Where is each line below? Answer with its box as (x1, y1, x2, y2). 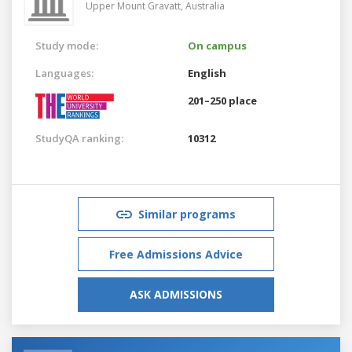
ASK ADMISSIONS (130, 286, 222, 302)
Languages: (35, 65, 93, 80)
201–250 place (188, 93, 257, 108)
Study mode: (35, 38, 98, 53)
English (188, 65, 226, 80)
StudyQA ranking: (35, 130, 123, 145)
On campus (188, 38, 247, 53)
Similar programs (138, 206, 236, 222)
